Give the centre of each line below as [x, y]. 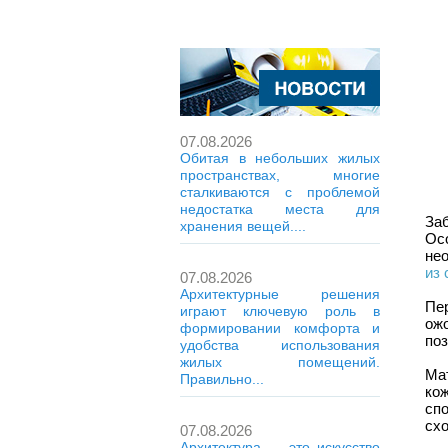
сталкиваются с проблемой [280, 192]
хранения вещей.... [243, 226]
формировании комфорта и [280, 328]
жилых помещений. [280, 362]
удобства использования [280, 345]
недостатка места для [280, 209]
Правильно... [222, 379]
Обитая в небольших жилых [280, 158]
